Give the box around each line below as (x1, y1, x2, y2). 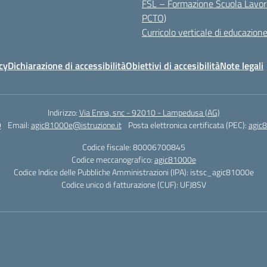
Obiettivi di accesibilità (126, 58, 220, 73)
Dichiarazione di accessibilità (8, 58, 126, 73)
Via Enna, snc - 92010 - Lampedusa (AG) (79, 106, 220, 119)
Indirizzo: (47, 106, 79, 119)
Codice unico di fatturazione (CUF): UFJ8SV (61, 178, 206, 191)
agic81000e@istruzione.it (30, 119, 122, 131)
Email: (7, 119, 31, 131)
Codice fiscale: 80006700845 (82, 141, 185, 153)
